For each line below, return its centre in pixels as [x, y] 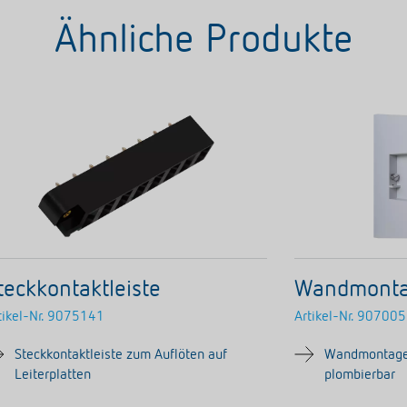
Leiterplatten [53, 375]
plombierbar [360, 375]
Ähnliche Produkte [203, 41]
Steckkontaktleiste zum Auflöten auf [121, 355]
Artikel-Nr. [324, 317]
